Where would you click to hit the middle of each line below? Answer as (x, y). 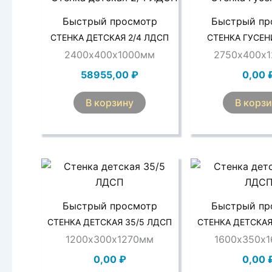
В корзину (110, 102)
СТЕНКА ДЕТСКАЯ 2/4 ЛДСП (110, 37)
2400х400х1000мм (110, 54)
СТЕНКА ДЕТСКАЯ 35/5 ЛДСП (110, 222)
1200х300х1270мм (110, 239)
